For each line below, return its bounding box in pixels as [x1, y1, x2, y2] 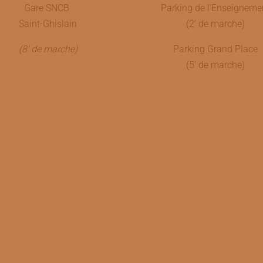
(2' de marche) [186, 18, 245, 29]
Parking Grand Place [173, 43, 258, 55]
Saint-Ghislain [19, 18, 77, 29]
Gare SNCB [24, 2, 72, 14]
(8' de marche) [18, 43, 77, 55]
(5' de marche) [186, 59, 245, 70]
